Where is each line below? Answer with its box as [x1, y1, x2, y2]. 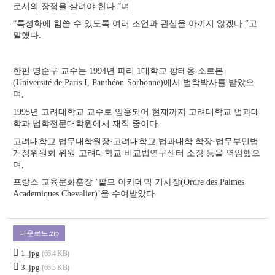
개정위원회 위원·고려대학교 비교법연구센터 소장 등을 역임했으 [13, 148, 261, 158]
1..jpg [21, 249, 41, 258]
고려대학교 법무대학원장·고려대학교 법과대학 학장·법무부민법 [13, 136, 259, 146]
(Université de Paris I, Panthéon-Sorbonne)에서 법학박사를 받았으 [13, 78, 255, 88]
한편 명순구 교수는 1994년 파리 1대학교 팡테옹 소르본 [13, 66, 224, 76]
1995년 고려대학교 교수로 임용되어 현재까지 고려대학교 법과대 [13, 107, 260, 117]
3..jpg [21, 263, 41, 273]
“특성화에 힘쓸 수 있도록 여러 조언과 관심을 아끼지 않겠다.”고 [13, 19, 258, 29]
